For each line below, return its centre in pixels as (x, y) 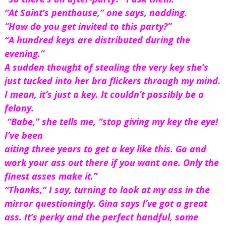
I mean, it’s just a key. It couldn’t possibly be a (104, 95)
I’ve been (25, 135)
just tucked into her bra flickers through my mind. (112, 81)
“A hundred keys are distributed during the (97, 40)
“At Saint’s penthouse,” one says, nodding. (96, 13)
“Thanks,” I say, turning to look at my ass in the (107, 190)
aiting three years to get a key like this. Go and (105, 149)
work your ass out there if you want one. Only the (111, 163)
